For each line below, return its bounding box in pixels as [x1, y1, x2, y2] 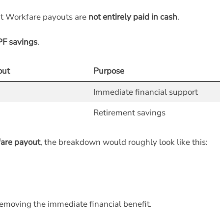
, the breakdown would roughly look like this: [40, 136, 208, 148]
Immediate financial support [93, 86, 198, 98]
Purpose [93, 65, 124, 77]
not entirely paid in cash [88, 11, 177, 23]
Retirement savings [93, 107, 165, 118]
